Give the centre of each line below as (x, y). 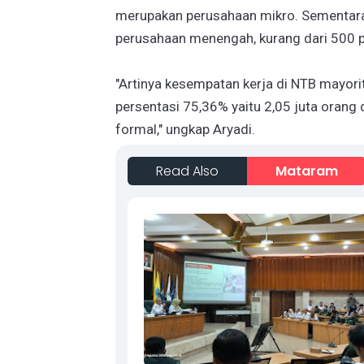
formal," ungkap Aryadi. (185, 129)
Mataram (307, 171)
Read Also (187, 171)
